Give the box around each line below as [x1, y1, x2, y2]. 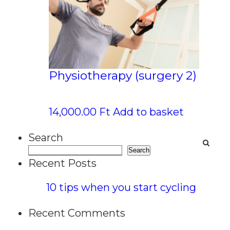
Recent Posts [28, 157, 97, 169]
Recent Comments [28, 206, 125, 219]
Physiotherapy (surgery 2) [49, 68, 197, 83]
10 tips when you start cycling [46, 181, 196, 194]
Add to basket [113, 105, 184, 118]
